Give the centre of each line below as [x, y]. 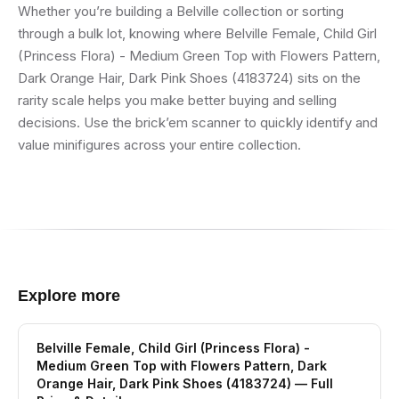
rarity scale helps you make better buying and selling [177, 100]
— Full [312, 383]
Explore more [69, 296]
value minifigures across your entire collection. [159, 145]
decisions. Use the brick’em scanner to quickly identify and [198, 122]
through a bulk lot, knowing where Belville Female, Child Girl [197, 33]
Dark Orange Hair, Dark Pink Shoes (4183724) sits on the [189, 78]
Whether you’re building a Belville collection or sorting [181, 11]
